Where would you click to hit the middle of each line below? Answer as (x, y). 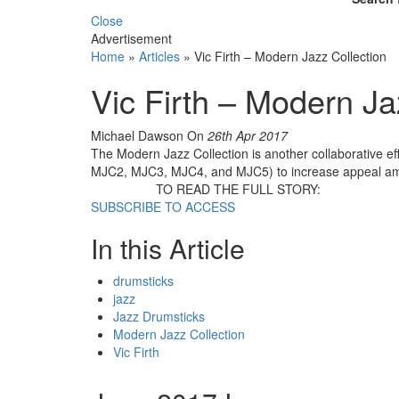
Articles (159, 56)
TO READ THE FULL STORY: (239, 188)
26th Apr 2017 (248, 135)
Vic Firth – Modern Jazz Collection (290, 56)
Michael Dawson (139, 135)
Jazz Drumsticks (159, 316)
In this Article (168, 248)
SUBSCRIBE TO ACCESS (163, 206)
